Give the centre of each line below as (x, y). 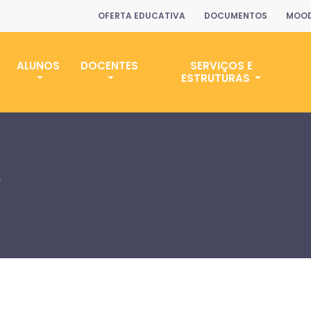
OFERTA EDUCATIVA (142, 16)
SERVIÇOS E (221, 66)
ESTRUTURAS (217, 78)
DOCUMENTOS (236, 16)
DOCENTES (109, 66)
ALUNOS (39, 66)
